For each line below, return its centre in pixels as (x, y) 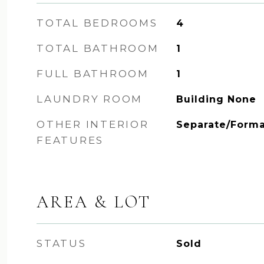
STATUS (62, 243)
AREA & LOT (94, 202)
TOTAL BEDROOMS (97, 23)
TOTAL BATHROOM (98, 48)
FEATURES (70, 140)
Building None (216, 99)
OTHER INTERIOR (93, 124)
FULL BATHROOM (93, 74)
